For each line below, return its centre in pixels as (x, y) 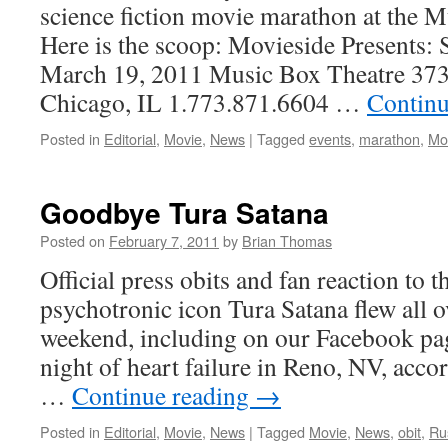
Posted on (72, 240)
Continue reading (163, 395)
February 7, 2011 (164, 240)
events (330, 138)
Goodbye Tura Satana (184, 212)
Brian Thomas (287, 240)
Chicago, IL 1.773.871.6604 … (203, 102)
